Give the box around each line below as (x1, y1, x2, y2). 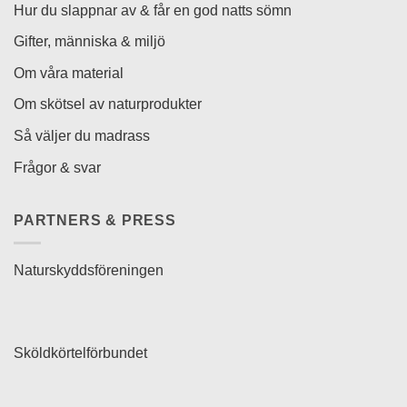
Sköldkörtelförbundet (14, 345, 147, 362)
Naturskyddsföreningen (14, 262, 164, 278)
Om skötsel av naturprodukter (14, 96, 202, 113)
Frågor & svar (14, 159, 101, 175)
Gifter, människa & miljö (14, 34, 165, 50)
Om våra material (14, 65, 124, 81)
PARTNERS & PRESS (14, 213, 176, 229)
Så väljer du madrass (14, 128, 150, 144)
